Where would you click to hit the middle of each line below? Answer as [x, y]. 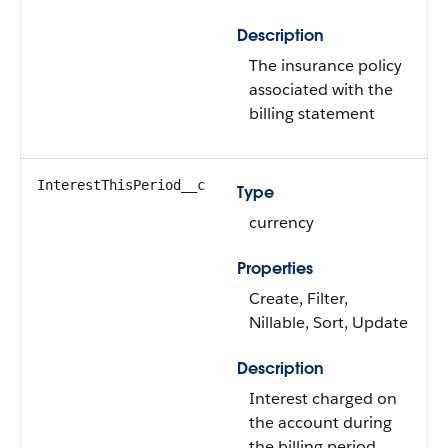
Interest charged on [323, 398]
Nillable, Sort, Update [328, 322]
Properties [275, 268]
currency [281, 222]
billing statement [312, 113]
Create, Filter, [298, 298]
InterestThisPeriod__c [121, 185]
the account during [320, 422]
